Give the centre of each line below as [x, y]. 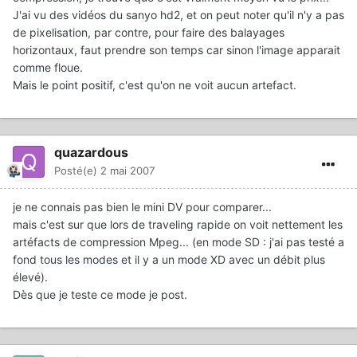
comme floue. [48, 67]
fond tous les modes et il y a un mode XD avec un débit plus [169, 259]
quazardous [91, 152]
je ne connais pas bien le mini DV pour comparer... [142, 206]
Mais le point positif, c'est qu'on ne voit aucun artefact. [155, 84]
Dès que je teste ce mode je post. [100, 294]
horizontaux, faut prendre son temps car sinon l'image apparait [177, 49]
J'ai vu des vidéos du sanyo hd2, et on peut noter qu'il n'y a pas [178, 14]
